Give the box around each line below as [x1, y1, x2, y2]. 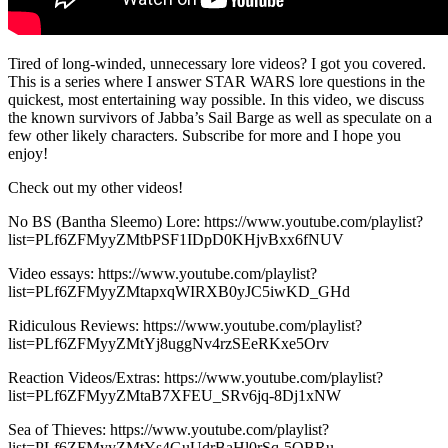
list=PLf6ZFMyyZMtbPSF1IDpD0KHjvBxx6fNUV [8, 230, 344, 248]
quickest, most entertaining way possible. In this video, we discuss [8, 90, 424, 108]
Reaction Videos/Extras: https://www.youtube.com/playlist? [8, 368, 383, 386]
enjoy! [8, 144, 48, 162]
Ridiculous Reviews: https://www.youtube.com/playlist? [8, 316, 362, 334]
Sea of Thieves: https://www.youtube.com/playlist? [8, 420, 329, 438]
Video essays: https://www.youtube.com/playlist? [8, 264, 317, 282]
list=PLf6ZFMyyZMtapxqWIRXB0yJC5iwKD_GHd [8, 282, 350, 300]
